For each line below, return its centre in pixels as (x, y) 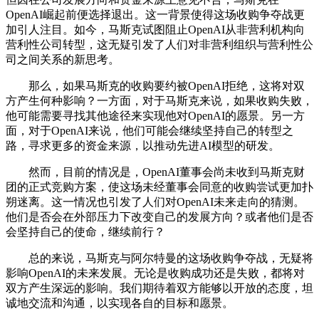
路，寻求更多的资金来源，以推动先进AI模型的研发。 (143, 146)
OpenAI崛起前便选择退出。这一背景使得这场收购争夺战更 (155, 15)
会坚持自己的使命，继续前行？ (85, 232)
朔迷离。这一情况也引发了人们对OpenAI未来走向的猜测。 (155, 202)
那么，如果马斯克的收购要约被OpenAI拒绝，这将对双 (155, 86)
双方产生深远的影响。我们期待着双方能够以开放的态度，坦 (159, 288)
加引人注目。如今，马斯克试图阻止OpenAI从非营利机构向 (155, 30)
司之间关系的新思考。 (63, 60)
